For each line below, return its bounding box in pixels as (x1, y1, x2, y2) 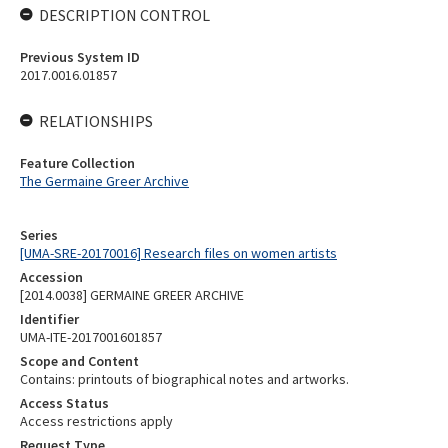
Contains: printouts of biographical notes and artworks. (20, 370, 349, 388)
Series (20, 226, 58, 244)
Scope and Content (20, 352, 139, 370)
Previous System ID (20, 48, 140, 66)
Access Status (20, 394, 109, 412)
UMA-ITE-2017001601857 (20, 328, 162, 346)
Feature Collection (20, 154, 135, 172)
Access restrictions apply (20, 412, 173, 430)
